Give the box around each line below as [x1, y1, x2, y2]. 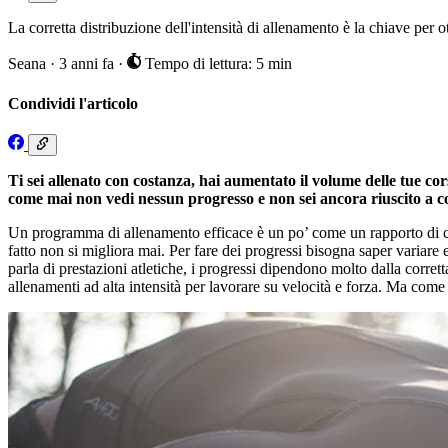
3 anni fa [59, 55, 118, 73]
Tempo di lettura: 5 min [140, 55, 292, 73]
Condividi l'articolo [8, 94, 138, 112]
